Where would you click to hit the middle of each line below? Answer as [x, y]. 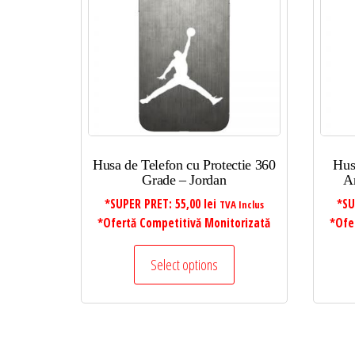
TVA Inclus [241, 204]
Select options [184, 264]
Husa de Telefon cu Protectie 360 [184, 164]
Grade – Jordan [184, 179]
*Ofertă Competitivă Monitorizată [184, 223]
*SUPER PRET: [139, 204]
